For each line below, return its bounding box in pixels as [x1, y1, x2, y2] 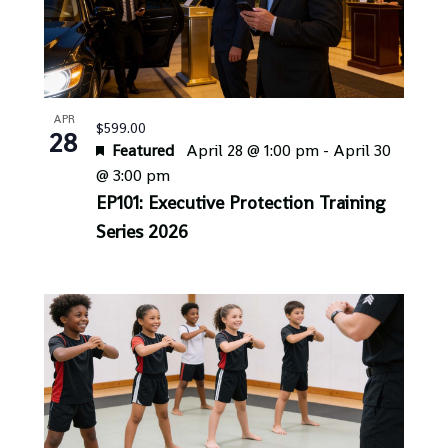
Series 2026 [95, 220, 188, 244]
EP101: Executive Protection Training [95, 191, 385, 215]
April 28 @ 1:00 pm [185, 140, 319, 162]
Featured [111, 140, 174, 162]
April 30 [332, 140, 391, 162]
